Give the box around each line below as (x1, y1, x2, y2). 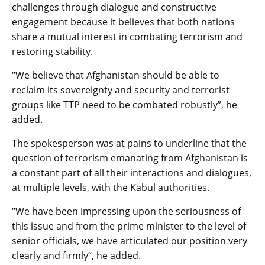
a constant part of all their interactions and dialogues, (12, 166, 251, 180)
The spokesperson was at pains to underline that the (12, 137, 247, 150)
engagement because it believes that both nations (12, 15, 235, 29)
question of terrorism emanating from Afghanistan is (12, 151, 248, 165)
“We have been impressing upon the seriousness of (12, 205, 241, 218)
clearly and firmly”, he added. (12, 249, 141, 263)
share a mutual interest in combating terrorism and (12, 30, 243, 44)
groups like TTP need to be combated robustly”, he (12, 98, 237, 112)
